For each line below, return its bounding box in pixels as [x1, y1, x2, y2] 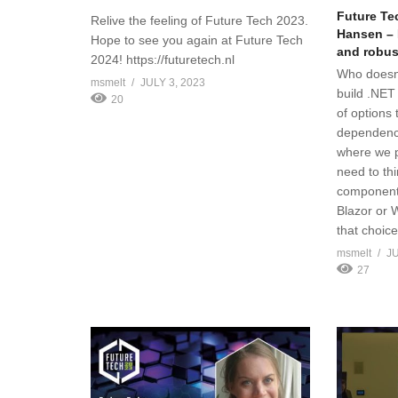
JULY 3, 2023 [140, 76, 205, 89]
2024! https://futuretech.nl [91, 52, 235, 67]
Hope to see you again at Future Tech [91, 32, 303, 47]
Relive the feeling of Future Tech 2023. [91, 12, 308, 28]
